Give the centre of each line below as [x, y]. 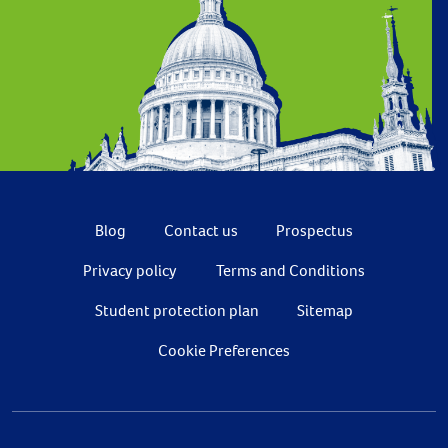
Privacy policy [130, 271]
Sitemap [325, 311]
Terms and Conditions [290, 271]
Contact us [201, 231]
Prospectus [315, 231]
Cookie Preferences [224, 351]
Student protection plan [176, 311]
